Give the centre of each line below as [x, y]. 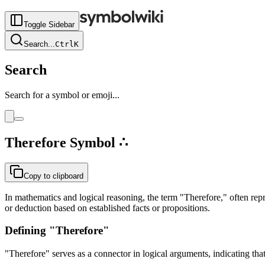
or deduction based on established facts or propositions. [107, 208]
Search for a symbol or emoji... [62, 95]
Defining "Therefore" [57, 231]
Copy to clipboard [54, 176]
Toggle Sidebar [49, 25]
